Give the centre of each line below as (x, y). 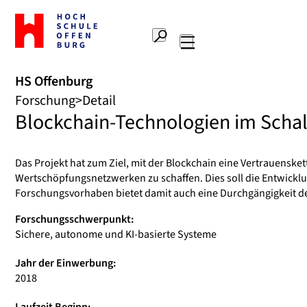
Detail (99, 101)
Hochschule (42, 48)
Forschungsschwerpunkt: (74, 219)
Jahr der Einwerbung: (65, 263)
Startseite (37, 34)
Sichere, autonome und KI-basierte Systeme (116, 234)
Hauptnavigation (234, 59)
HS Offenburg (54, 82)
